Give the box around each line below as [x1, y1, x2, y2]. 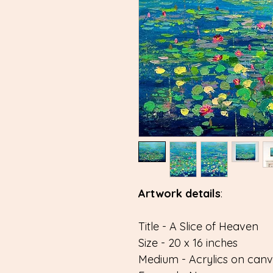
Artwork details [138, 186, 221, 200]
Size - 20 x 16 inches [138, 235, 238, 250]
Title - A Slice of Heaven [138, 219, 258, 233]
